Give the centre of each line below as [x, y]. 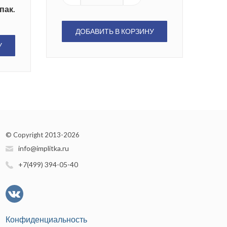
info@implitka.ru [44, 148]
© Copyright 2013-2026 [43, 135]
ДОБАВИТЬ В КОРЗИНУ [115, 31]
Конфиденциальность [46, 219]
